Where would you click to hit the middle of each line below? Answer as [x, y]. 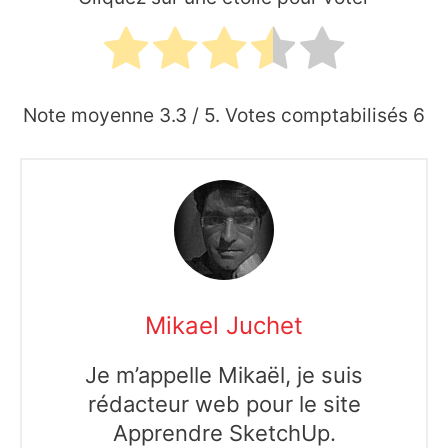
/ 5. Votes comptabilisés [300, 114]
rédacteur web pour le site [224, 403]
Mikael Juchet [224, 325]
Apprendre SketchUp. [224, 432]
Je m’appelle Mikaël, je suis [224, 374]
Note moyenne [91, 114]
